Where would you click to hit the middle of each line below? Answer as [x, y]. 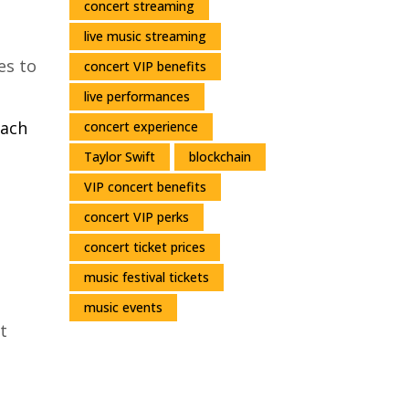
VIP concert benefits [145, 186]
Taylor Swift [120, 156]
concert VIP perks [136, 216]
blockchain [220, 156]
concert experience [141, 126]
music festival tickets [147, 277]
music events [123, 307]
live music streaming [145, 36]
